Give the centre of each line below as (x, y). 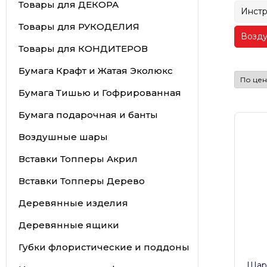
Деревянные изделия (73, 203)
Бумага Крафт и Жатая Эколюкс (95, 70)
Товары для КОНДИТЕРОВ (83, 48)
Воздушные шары (63, 136)
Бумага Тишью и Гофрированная (100, 92)
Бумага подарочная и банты (88, 114)
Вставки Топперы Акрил (78, 159)
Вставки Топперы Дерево (81, 181)
